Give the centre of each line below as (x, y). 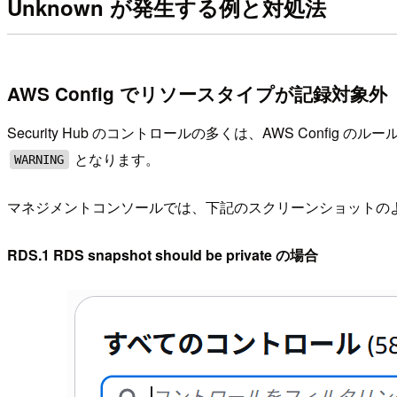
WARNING (39, 160)
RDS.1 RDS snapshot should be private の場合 (163, 255)
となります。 (116, 160)
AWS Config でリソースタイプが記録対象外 (197, 93)
